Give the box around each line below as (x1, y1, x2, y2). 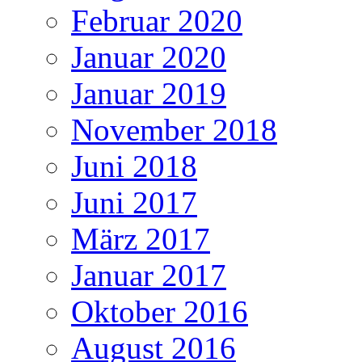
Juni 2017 (71, 184, 197, 220)
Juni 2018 (71, 148, 197, 183)
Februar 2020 (71, 2, 242, 38)
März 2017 (71, 221, 210, 256)
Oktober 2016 (71, 293, 248, 329)
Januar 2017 (71, 257, 226, 293)
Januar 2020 (71, 39, 226, 74)
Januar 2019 (71, 75, 226, 111)
